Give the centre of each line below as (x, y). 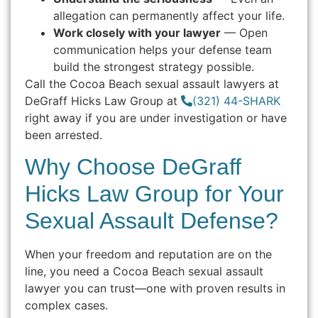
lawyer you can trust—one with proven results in (155, 288)
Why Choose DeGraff (133, 166)
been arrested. (64, 135)
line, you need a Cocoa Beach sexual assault (144, 271)
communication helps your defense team (163, 49)
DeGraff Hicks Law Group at (103, 100)
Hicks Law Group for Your (154, 193)
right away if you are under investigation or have (156, 117)
